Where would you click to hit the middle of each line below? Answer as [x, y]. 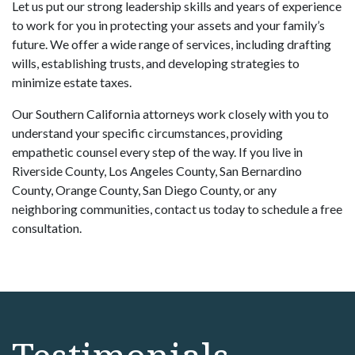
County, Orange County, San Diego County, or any [144, 190]
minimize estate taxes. [72, 82]
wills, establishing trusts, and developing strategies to [156, 63]
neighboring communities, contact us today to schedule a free [177, 209]
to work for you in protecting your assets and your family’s [168, 25]
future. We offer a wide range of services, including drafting [172, 44]
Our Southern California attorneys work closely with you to [170, 114]
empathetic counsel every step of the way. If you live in [157, 152]
